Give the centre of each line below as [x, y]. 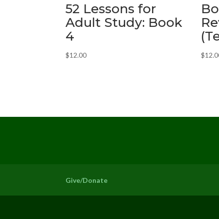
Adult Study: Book [124, 23]
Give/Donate [87, 180]
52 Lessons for [111, 9]
